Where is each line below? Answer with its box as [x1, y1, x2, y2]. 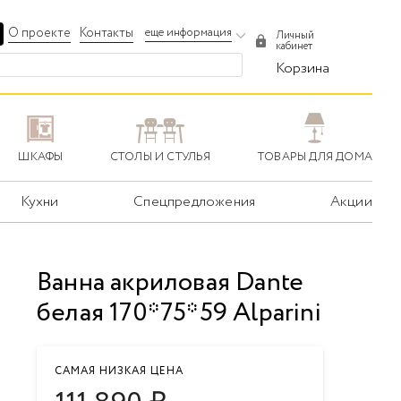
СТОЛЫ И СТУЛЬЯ [109, 149, 211, 166]
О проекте [8, 23, 72, 42]
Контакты [80, 23, 134, 42]
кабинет [276, 38, 313, 54]
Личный [276, 28, 315, 43]
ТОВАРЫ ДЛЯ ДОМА [257, 149, 372, 166]
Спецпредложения [133, 192, 256, 213]
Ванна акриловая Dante [37, 264, 304, 303]
